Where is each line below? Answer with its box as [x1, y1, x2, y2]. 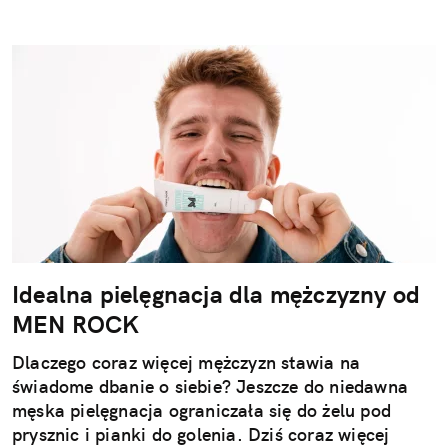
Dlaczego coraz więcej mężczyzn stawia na [12, 350, 361, 374]
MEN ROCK [12, 308, 140, 339]
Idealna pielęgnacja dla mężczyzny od [12, 278, 421, 309]
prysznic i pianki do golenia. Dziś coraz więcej [12, 422, 390, 446]
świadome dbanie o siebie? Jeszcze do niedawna [12, 374, 409, 398]
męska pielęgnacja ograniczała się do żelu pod [12, 398, 392, 422]
